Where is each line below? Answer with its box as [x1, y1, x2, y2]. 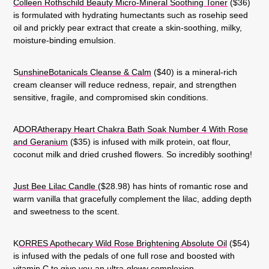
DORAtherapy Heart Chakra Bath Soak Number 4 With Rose [19, 124, 248, 134]
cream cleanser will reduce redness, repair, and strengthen [13, 79, 237, 89]
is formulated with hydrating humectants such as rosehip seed [13, 10, 248, 20]
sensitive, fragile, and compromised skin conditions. [13, 92, 208, 102]
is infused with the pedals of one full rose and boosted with [13, 250, 235, 261]
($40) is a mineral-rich [154, 67, 237, 77]
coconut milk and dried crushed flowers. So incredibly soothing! [13, 149, 252, 159]
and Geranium [13, 136, 68, 147]
